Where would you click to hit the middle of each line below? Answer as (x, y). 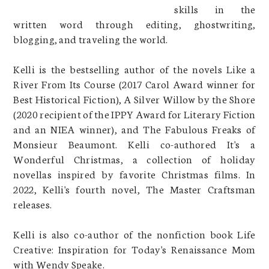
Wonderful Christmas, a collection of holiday (134, 158)
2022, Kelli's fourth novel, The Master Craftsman (134, 188)
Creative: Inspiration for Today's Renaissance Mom (134, 248)
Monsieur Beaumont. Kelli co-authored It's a (134, 143)
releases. (33, 203)
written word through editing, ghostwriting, (134, 23)
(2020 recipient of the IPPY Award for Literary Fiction (134, 113)
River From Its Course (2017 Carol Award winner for (134, 83)
